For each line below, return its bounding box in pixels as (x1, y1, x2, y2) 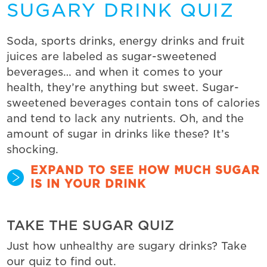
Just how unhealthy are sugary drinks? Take (7, 239, 247, 252)
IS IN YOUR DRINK (30, 177, 147, 190)
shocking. (7, 142, 59, 156)
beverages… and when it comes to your (7, 65, 223, 78)
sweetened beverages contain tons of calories (7, 96, 260, 109)
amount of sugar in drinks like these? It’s (7, 127, 230, 140)
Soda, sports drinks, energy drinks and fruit (7, 34, 246, 47)
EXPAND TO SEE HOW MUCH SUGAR (30, 163, 260, 176)
